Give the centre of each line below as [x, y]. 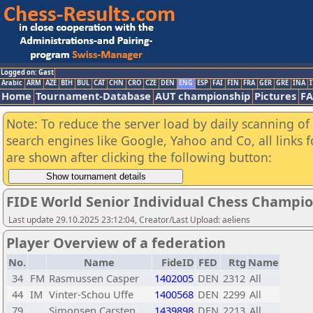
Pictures [275, 96]
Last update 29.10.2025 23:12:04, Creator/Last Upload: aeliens [129, 220]
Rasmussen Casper [94, 278]
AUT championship [203, 96]
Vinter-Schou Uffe [91, 294]
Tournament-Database [93, 96]
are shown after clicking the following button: [139, 157]
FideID [178, 262]
